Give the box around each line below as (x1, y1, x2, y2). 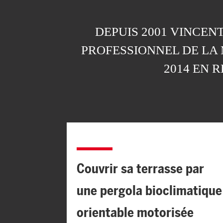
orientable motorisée (76, 204, 194, 220)
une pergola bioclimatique (76, 182, 222, 198)
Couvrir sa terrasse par (76, 160, 204, 176)
